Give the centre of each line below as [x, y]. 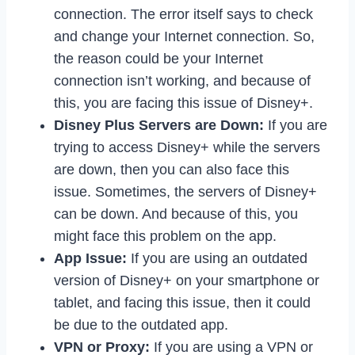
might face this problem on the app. [165, 236]
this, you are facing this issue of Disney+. [183, 103]
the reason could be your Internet [158, 58]
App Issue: [90, 258]
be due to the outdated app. [141, 324]
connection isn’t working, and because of [182, 80]
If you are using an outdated [217, 258]
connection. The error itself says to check [183, 14]
